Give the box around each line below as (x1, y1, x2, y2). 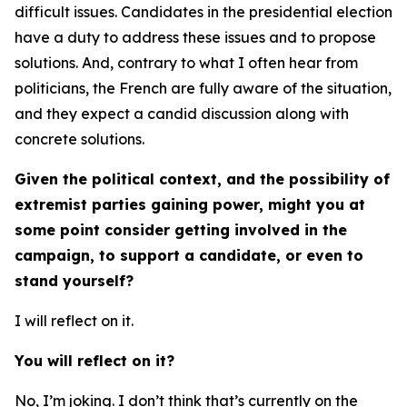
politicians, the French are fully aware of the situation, (15, 79, 392, 97)
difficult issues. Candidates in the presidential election (15, 3, 392, 21)
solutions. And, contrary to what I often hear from (15, 54, 358, 72)
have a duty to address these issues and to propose (15, 28, 376, 46)
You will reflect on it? (15, 352, 174, 370)
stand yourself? (15, 272, 134, 290)
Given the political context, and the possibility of (15, 170, 390, 188)
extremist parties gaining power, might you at (15, 195, 365, 213)
